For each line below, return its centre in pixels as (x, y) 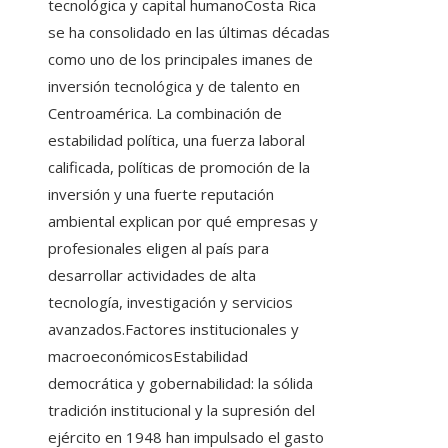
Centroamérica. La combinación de (165, 112)
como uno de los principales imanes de (180, 58)
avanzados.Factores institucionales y (173, 328)
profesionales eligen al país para (158, 247)
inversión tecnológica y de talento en (174, 85)
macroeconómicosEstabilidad (148, 355)
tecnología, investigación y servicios (170, 301)
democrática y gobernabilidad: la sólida (180, 382)
